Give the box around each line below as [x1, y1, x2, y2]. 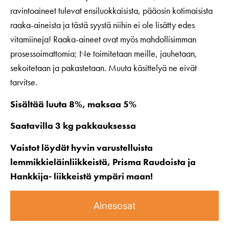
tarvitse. [10, 76, 37, 88]
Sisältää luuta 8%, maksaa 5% [10, 98, 136, 110]
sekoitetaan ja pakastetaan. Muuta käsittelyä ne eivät [10, 62, 197, 74]
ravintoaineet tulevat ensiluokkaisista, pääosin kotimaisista [10, 5, 213, 17]
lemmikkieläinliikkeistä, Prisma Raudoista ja [10, 155, 196, 168]
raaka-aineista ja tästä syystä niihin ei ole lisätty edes [10, 19, 195, 31]
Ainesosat [93, 200, 136, 211]
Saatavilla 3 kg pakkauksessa [10, 120, 136, 132]
